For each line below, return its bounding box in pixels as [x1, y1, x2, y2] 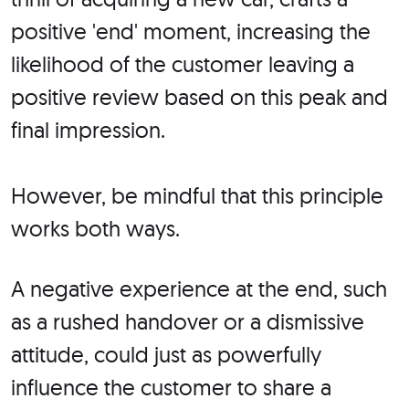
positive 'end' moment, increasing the [11, 17, 371, 46]
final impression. [11, 116, 165, 144]
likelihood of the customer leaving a [11, 50, 354, 79]
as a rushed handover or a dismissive [11, 308, 364, 336]
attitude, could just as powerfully [11, 341, 321, 369]
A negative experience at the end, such [11, 275, 387, 303]
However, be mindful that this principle [11, 182, 383, 210]
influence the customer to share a [11, 373, 331, 402]
